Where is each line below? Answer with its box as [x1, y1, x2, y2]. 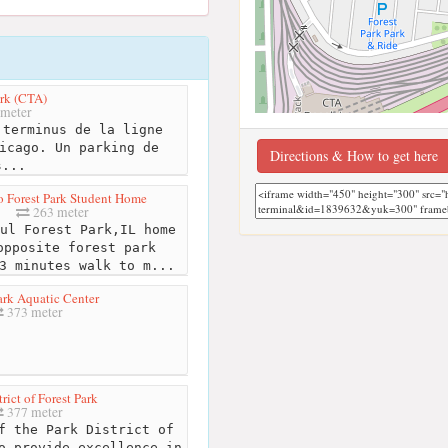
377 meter [3, 402, 63, 421]
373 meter [3, 302, 63, 321]
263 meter [29, 202, 89, 221]
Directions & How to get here [270, 146, 438, 165]
